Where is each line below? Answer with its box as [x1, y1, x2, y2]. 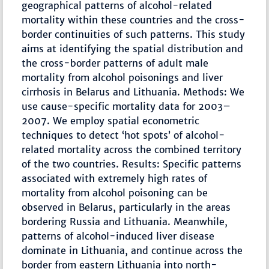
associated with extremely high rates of [22, 172, 208, 185]
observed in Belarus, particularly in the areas [22, 201, 231, 214]
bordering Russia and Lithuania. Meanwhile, [22, 216, 228, 228]
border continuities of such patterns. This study [22, 28, 246, 41]
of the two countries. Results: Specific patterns [22, 158, 242, 171]
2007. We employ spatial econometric [22, 115, 200, 127]
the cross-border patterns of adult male [22, 57, 209, 70]
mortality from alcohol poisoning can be [22, 187, 208, 199]
